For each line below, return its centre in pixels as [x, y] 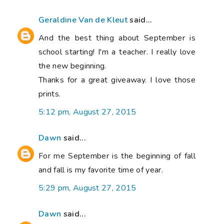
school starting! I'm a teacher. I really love [117, 52]
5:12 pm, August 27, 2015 [87, 112]
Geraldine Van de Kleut [83, 20]
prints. [50, 94]
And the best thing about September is [117, 38]
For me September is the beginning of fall [117, 156]
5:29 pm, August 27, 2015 [87, 188]
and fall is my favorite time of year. [101, 170]
